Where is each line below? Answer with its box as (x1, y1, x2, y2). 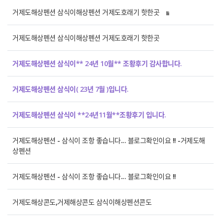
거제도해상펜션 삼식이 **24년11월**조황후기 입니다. (12, 110, 166, 119)
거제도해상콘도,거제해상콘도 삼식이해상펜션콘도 (12, 197, 151, 207)
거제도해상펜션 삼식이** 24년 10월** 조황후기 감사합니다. (12, 59, 182, 68)
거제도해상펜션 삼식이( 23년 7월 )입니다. (12, 84, 129, 94)
